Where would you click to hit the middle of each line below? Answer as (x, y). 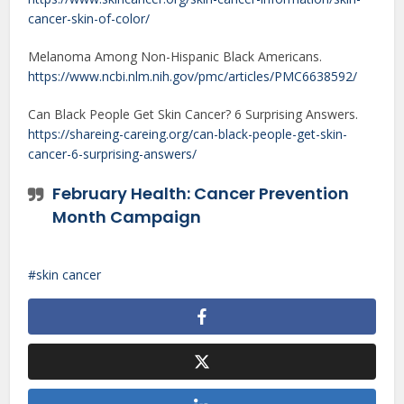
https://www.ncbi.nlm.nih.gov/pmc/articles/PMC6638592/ (193, 77)
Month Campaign (127, 217)
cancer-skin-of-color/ (89, 19)
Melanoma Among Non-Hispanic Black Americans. (175, 57)
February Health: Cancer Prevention (201, 194)
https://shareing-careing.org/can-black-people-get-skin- (188, 134)
